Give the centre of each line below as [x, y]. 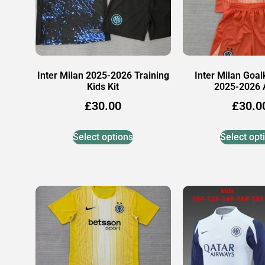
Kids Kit [103, 86]
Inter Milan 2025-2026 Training [103, 75]
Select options [103, 137]
